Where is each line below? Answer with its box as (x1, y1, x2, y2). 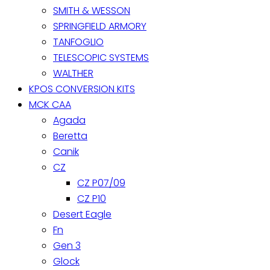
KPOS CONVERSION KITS (29, 81, 135, 96)
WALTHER (53, 66, 93, 80)
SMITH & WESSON (53, 3, 130, 17)
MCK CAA (29, 97, 71, 111)
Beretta (53, 128, 87, 143)
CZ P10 (77, 191, 106, 206)
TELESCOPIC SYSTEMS (53, 50, 149, 64)
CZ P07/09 (77, 175, 125, 190)
